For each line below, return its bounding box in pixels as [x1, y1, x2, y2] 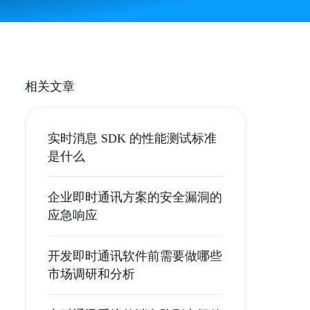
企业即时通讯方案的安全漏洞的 [48, 190, 222, 204]
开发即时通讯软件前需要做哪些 [48, 249, 222, 263]
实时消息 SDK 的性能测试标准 [48, 131, 217, 145]
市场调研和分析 [48, 267, 135, 281]
